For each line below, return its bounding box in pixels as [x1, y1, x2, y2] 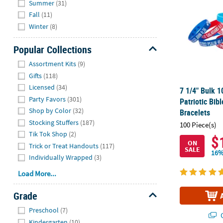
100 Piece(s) [180, 120, 217, 130]
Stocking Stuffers [29, 117, 79, 127]
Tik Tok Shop [29, 129, 68, 139]
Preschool [29, 206, 59, 215]
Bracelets [180, 107, 211, 118]
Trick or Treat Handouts [29, 141, 99, 150]
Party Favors [29, 94, 66, 104]
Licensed [29, 83, 55, 92]
